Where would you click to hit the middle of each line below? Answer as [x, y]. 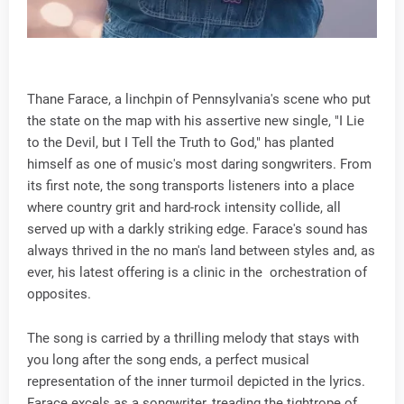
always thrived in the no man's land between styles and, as [201, 251]
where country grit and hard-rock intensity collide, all [184, 207]
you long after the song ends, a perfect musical [168, 360]
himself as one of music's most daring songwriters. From [199, 164]
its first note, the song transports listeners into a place [191, 186]
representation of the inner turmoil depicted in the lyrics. [196, 381]
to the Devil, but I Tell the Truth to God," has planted [180, 142]
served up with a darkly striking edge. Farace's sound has [197, 229]
